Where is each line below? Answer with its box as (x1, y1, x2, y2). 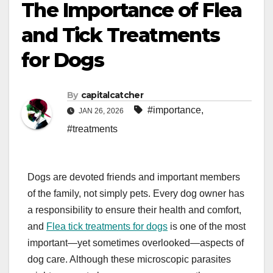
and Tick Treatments (21, 23, 220, 48)
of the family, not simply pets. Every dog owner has (27, 188, 244, 199)
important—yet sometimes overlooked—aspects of (27, 238, 244, 249)
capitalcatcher (80, 90, 143, 101)
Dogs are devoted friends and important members (27, 172, 240, 183)
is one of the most (168, 221, 246, 232)
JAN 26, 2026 (77, 107, 126, 116)
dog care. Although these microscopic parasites (27, 254, 231, 265)
